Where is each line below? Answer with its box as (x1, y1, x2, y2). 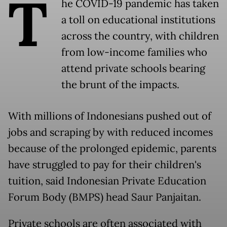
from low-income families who (61, 46, 207, 59)
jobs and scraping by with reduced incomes (8, 126, 213, 139)
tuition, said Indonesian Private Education (8, 174, 206, 188)
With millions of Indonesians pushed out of (8, 109, 211, 123)
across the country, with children (61, 29, 219, 43)
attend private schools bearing (61, 62, 205, 75)
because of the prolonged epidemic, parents (8, 142, 216, 156)
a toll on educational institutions (61, 13, 215, 27)
